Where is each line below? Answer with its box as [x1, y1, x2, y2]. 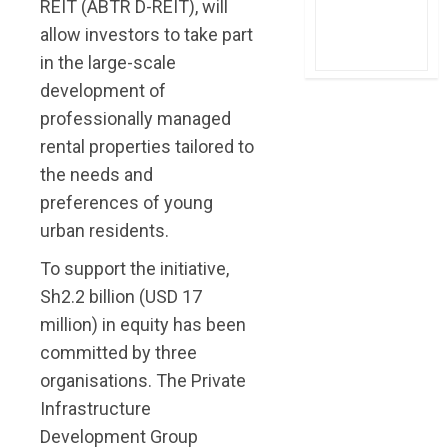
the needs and [40, 163, 153, 185]
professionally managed [40, 107, 231, 129]
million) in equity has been [40, 313, 246, 335]
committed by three [40, 341, 197, 363]
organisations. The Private [40, 369, 246, 391]
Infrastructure [40, 397, 151, 419]
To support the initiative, [40, 257, 229, 279]
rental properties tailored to [40, 135, 254, 157]
